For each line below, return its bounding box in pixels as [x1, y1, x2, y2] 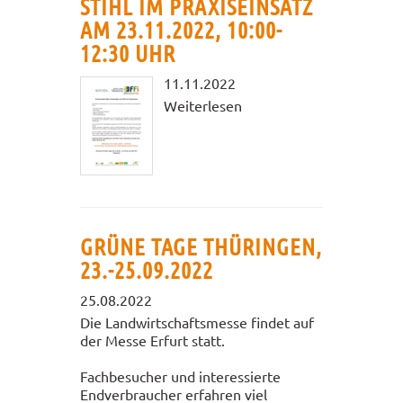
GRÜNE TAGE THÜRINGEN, [80, 231, 322, 260]
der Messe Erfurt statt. [80, 330, 225, 349]
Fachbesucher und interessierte [80, 366, 281, 385]
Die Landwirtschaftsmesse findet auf [80, 312, 314, 331]
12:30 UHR [80, 38, 175, 67]
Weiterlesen [164, 95, 242, 114]
